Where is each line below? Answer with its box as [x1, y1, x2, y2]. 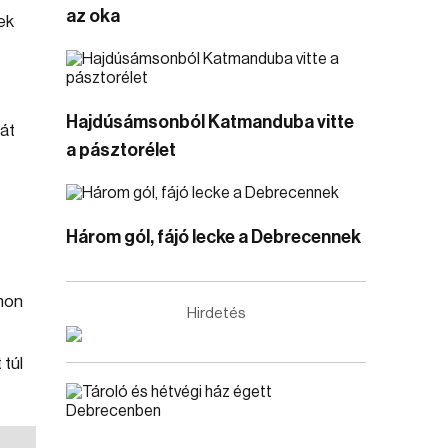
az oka [66, 7, 120, 25]
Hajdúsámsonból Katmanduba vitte [66, 113, 354, 131]
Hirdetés [186, 306, 246, 321]
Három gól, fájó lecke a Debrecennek [66, 228, 361, 246]
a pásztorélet [66, 141, 176, 159]
